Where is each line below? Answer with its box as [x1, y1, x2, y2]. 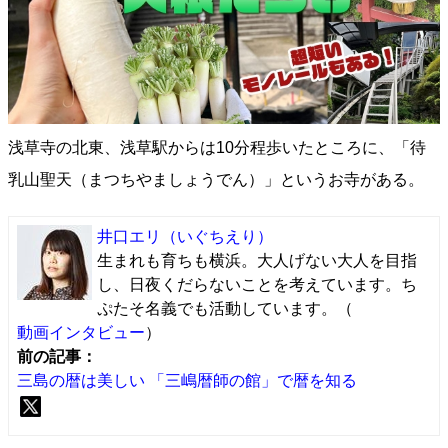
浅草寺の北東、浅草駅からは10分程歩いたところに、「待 [8, 139, 426, 156]
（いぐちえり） [161, 228, 273, 245]
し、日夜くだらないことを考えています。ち [97, 276, 417, 293]
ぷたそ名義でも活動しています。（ [97, 300, 353, 317]
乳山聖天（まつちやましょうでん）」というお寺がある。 [8, 171, 424, 188]
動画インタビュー [17, 324, 145, 341]
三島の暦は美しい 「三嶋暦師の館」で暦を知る [17, 372, 357, 389]
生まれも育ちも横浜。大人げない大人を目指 [97, 252, 417, 269]
